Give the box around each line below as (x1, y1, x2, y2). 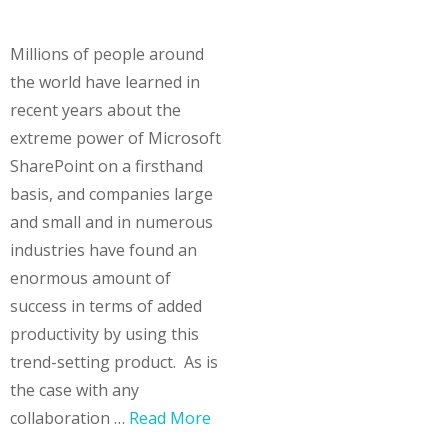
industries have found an (10, 239, 197, 262)
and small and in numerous (10, 211, 213, 234)
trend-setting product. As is (10, 351, 218, 374)
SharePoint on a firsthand (10, 155, 203, 178)
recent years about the (10, 99, 181, 122)
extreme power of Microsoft (10, 127, 221, 150)
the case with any (10, 379, 139, 402)
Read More (129, 407, 211, 430)
